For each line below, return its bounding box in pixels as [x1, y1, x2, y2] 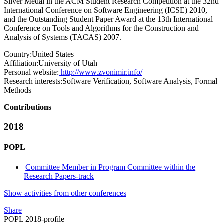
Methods [4, 86, 31, 95]
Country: [4, 50, 32, 59]
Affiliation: [4, 59, 38, 68]
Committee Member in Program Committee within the [25, 162, 196, 171]
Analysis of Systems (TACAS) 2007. [4, 33, 121, 42]
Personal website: [4, 68, 59, 77]
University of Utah [38, 59, 97, 68]
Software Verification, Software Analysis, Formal [62, 77, 217, 86]
